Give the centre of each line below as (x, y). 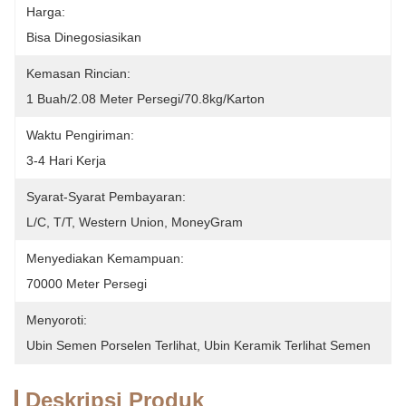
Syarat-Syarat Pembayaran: (106, 197)
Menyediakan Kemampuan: (105, 258)
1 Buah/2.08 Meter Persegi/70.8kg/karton (145, 99)
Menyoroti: (57, 320)
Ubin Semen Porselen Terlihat (111, 345)
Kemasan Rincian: (78, 73)
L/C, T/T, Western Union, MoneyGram (135, 222)
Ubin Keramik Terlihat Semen (287, 345)
